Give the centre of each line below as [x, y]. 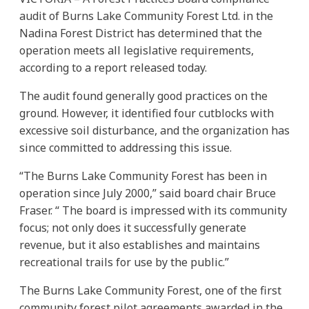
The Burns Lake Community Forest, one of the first [150, 290]
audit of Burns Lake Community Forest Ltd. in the [146, 16]
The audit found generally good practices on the [143, 96]
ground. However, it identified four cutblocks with [147, 113]
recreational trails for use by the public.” [124, 262]
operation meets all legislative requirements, [137, 50]
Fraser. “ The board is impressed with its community [153, 210]
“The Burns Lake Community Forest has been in [143, 176]
